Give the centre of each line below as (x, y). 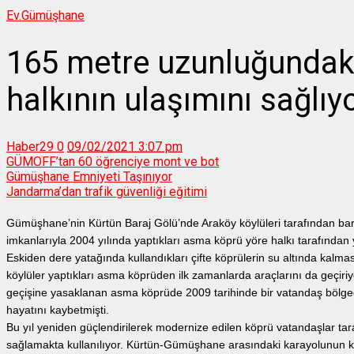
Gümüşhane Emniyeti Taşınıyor (89, 177)
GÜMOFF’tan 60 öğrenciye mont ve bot (113, 162)
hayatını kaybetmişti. (58, 310)
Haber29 (30, 147)
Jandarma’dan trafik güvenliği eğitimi (107, 192)
